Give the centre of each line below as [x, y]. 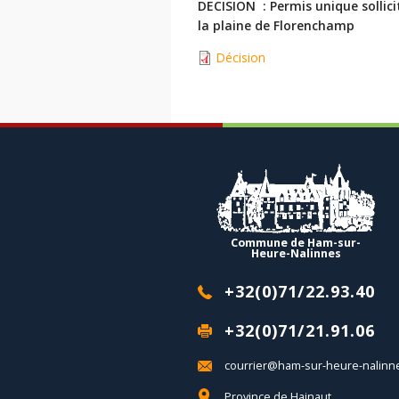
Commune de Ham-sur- [296, 243]
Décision [240, 58]
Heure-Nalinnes [296, 254]
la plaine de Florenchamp [276, 26]
